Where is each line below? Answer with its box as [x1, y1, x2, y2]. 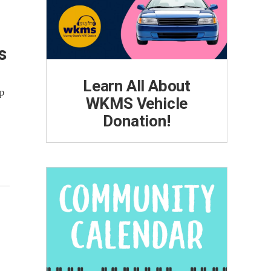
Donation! [103, 111, 171, 130]
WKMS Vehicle [85, 94, 188, 113]
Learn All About [82, 76, 191, 95]
